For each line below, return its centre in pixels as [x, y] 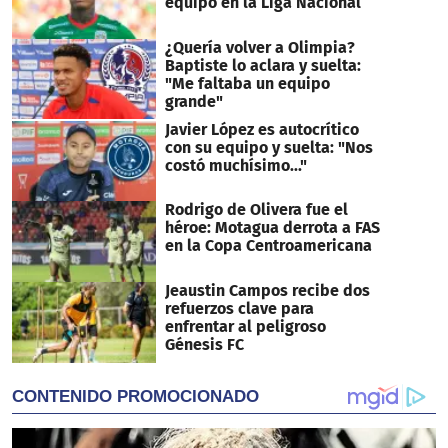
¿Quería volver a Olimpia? [259, 47]
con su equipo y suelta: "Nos [268, 147]
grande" [193, 101]
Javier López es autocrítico [261, 129]
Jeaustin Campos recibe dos [267, 290]
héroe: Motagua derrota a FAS [272, 228]
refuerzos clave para [239, 308]
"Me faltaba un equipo [247, 83]
